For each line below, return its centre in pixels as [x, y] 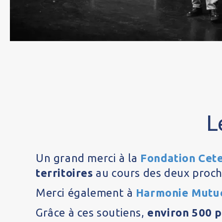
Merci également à [86, 193]
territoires [64, 173]
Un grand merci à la [88, 158]
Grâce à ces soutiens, [92, 213]
